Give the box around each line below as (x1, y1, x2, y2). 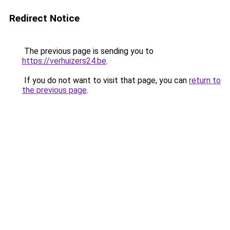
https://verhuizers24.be (22, 56, 106, 66)
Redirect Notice (9, 12, 80, 24)
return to (189, 75, 221, 85)
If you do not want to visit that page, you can (22, 75, 189, 85)
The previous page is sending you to (22, 46, 154, 56)
